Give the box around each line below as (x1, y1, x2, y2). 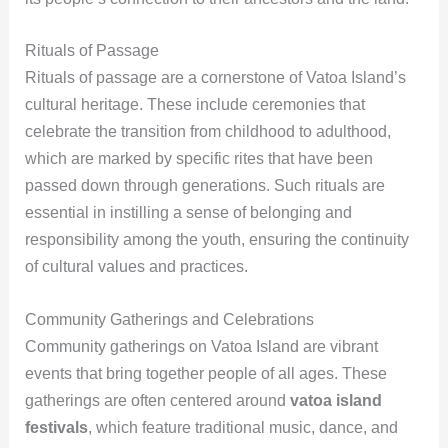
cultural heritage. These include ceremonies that (24, 96, 365, 114)
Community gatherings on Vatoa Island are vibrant (24, 337, 378, 355)
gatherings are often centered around (24, 391, 290, 409)
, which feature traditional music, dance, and (87, 418, 398, 436)
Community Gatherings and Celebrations (24, 310, 314, 328)
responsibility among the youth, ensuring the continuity (24, 231, 409, 249)
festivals (24, 418, 88, 436)
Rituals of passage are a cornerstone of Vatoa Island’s (24, 69, 406, 87)
